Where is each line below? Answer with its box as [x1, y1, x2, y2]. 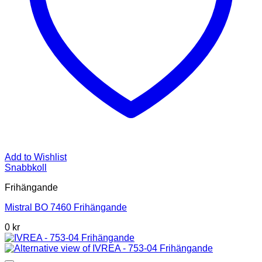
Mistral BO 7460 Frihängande [5, 202, 127, 213]
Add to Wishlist [5, 152, 67, 163]
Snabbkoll [5, 163, 47, 173]
